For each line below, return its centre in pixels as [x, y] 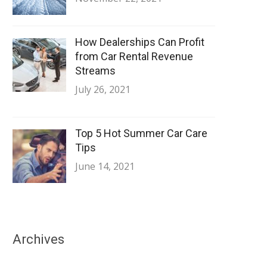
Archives [38, 239]
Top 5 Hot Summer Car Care [141, 133]
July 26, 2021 [103, 89]
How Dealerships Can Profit [140, 42]
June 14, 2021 [105, 166]
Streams [95, 70]
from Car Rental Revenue [134, 56]
